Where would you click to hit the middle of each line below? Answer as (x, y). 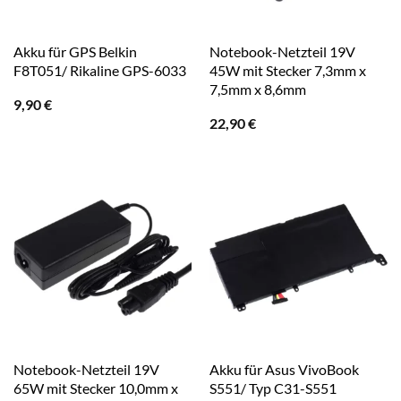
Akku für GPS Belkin (75, 52)
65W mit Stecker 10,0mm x (95, 388)
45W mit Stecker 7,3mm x (287, 71)
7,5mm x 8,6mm (257, 90)
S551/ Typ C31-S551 (273, 388)
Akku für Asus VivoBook (284, 370)
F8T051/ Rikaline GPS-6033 (99, 71)
